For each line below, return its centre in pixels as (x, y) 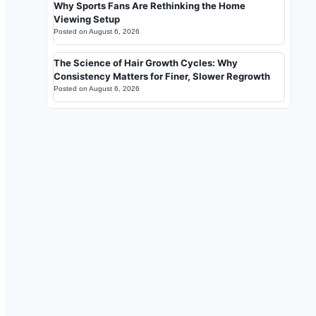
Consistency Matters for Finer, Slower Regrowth (162, 76)
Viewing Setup (87, 19)
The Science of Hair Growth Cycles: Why (146, 63)
